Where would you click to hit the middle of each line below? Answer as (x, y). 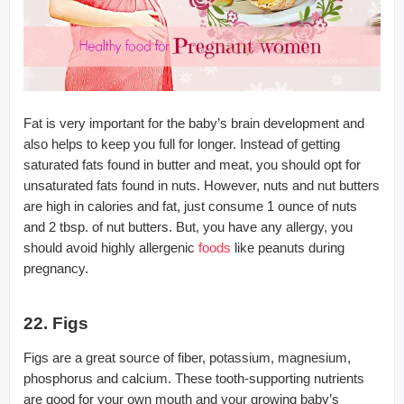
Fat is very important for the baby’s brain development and (194, 123)
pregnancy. (56, 268)
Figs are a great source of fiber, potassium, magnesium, (187, 357)
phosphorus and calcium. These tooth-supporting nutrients (194, 378)
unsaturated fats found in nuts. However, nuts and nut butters (202, 185)
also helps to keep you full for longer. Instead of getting (182, 143)
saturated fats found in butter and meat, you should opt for (192, 164)
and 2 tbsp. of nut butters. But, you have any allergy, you (188, 226)
